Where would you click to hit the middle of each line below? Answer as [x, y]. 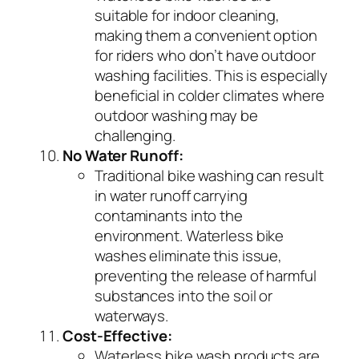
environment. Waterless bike [190, 236]
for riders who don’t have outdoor [205, 56]
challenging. [135, 136]
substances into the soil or [184, 296]
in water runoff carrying [171, 196]
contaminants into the [169, 216]
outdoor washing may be [176, 116]
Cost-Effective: [117, 336]
